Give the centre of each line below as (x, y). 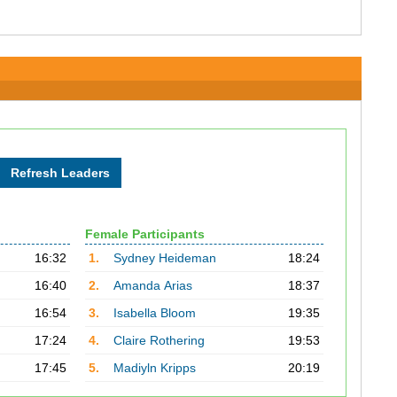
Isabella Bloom (154, 313)
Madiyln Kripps (154, 368)
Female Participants (144, 234)
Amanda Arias (152, 285)
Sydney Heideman (164, 258)
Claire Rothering (159, 340)
